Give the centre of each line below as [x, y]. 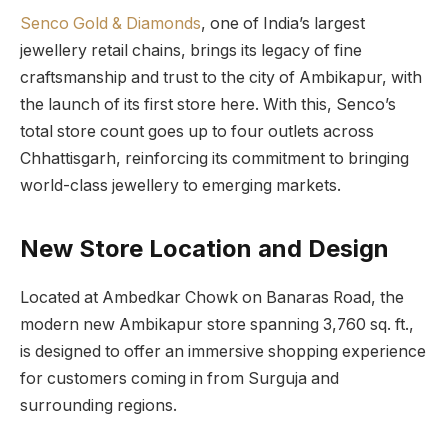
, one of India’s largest [283, 24]
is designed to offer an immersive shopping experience [223, 352]
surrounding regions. [98, 406]
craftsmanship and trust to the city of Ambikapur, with [221, 78]
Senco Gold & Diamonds [110, 24]
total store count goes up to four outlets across [197, 132]
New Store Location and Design [204, 249]
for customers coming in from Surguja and [179, 379]
